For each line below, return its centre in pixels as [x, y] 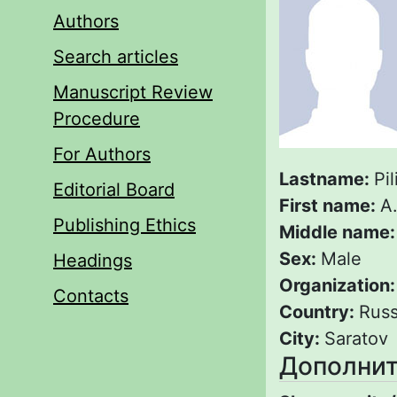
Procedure [97, 118]
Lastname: [327, 179]
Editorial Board [114, 189]
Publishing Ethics [125, 225]
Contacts [91, 296]
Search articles [116, 56]
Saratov [356, 338]
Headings [93, 260]
